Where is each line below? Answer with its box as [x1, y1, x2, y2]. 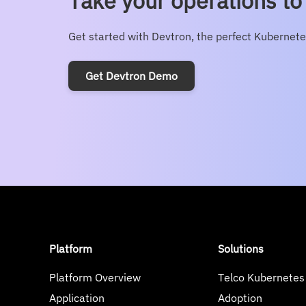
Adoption [217, 291, 262, 305]
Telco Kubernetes [217, 270, 305, 284]
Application [49, 291, 105, 305]
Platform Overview [49, 270, 141, 284]
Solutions [217, 242, 264, 255]
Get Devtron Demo [85, 69, 178, 83]
